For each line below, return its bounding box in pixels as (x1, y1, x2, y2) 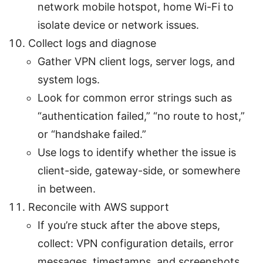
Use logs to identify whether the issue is (38, 146, 236, 159)
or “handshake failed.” (38, 127, 146, 140)
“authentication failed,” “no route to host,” (38, 109, 245, 122)
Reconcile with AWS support (28, 200, 169, 213)
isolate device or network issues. (38, 18, 199, 31)
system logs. (38, 73, 100, 86)
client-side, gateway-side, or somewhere (38, 164, 240, 177)
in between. (38, 182, 96, 195)
